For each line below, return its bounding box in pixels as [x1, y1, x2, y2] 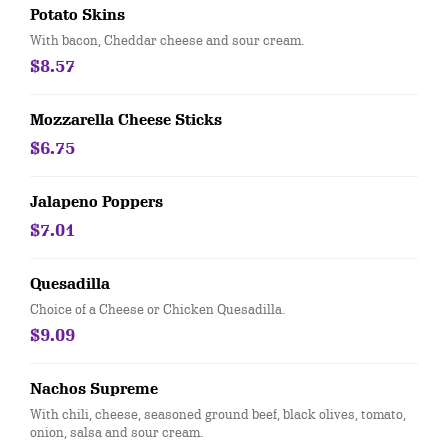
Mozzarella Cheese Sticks [30, 111, 222, 129]
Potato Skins [30, 6, 125, 24]
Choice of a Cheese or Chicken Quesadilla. [30, 300, 285, 318]
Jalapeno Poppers [30, 193, 163, 211]
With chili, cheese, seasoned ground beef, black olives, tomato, [30, 405, 406, 423]
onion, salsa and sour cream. [30, 423, 203, 441]
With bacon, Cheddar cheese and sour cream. [30, 31, 304, 49]
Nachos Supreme [30, 380, 158, 398]
